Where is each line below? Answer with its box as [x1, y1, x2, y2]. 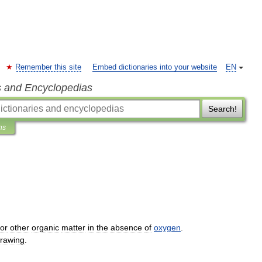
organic [32, 223, 59, 232]
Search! [208, 104, 237, 113]
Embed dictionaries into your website [92, 63, 217, 71]
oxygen [154, 223, 181, 232]
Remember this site [15, 63, 81, 71]
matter [61, 223, 85, 232]
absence [111, 223, 142, 232]
